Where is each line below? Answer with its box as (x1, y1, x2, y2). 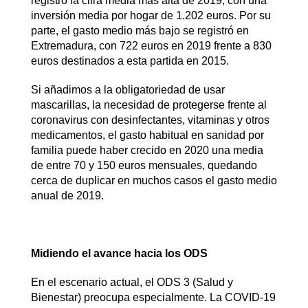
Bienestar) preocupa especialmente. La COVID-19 (30, 291, 276, 303)
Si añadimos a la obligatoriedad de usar (30, 83, 225, 96)
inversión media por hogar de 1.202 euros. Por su (30, 9, 271, 21)
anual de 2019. (30, 189, 104, 201)
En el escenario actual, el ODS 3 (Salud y (30, 276, 233, 288)
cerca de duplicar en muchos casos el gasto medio (30, 174, 277, 186)
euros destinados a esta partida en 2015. (30, 54, 229, 67)
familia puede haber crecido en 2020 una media (30, 144, 263, 156)
